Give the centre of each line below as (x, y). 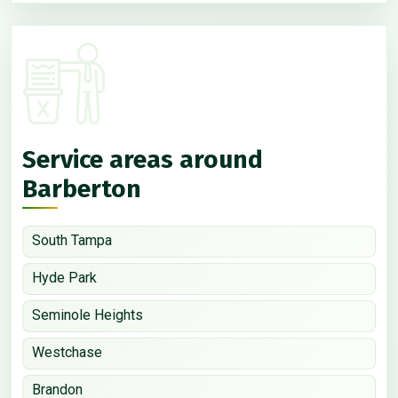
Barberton (82, 188)
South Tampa (72, 240)
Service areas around (143, 159)
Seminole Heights (88, 314)
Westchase (67, 352)
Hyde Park (64, 277)
